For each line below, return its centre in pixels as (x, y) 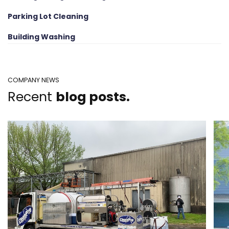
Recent (32, 97)
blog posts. (93, 97)
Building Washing (41, 37)
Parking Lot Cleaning (48, 17)
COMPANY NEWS (33, 80)
